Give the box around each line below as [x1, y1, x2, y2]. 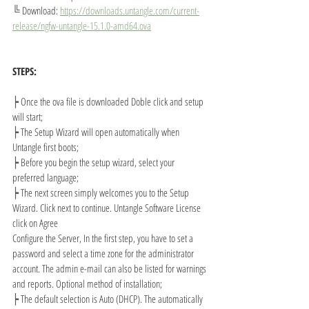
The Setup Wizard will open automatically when [21, 125, 181, 139]
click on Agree [12, 216, 58, 230]
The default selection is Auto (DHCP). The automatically [21, 292, 205, 306]
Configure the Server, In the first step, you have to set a [12, 231, 195, 245]
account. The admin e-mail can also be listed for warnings [12, 261, 208, 275]
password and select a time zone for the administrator [12, 246, 196, 260]
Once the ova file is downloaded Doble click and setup [21, 94, 206, 108]
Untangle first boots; [12, 140, 79, 154]
